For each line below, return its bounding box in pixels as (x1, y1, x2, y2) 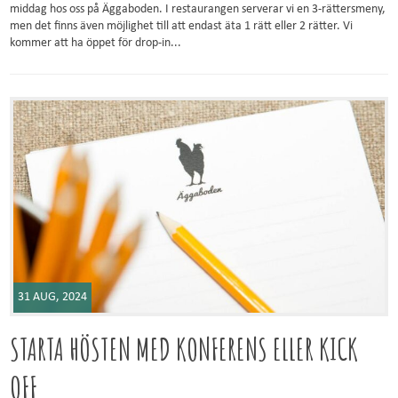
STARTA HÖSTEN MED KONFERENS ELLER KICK (10, 330, 359, 369)
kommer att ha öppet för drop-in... (10, 36, 182, 51)
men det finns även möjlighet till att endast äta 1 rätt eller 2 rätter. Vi (10, 20, 354, 34)
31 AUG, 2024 (18, 291, 88, 305)
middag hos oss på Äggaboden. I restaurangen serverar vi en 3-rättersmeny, (10, 3, 386, 17)
